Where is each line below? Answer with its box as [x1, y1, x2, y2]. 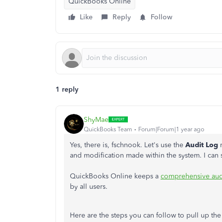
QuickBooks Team [84, 125, 132, 133]
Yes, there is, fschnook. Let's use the [70, 141, 185, 149]
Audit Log [185, 141, 220, 149]
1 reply [55, 85, 78, 94]
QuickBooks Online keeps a [70, 172, 161, 180]
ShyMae [84, 115, 109, 124]
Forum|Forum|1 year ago [138, 125, 204, 133]
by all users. [70, 182, 108, 191]
